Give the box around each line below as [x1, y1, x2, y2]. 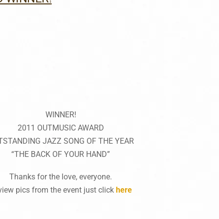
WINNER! [45, 109, 76, 119]
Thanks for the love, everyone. [9, 172, 112, 181]
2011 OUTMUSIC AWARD [17, 123, 104, 132]
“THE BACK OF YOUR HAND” [11, 149, 110, 159]
